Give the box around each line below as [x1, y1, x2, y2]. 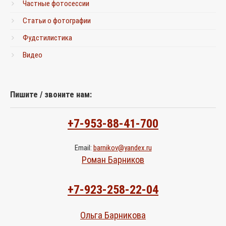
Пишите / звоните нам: [10, 90, 92, 100]
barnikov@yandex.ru [93, 143, 152, 153]
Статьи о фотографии [23, 16, 91, 26]
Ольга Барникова [80, 210, 146, 221]
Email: [74, 143, 93, 153]
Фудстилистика [23, 33, 72, 43]
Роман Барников [82, 154, 144, 165]
